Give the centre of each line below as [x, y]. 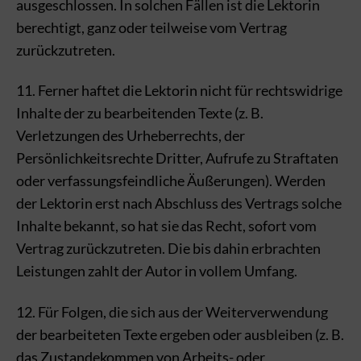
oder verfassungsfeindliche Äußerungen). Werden [171, 180]
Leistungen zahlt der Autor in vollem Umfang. [157, 271]
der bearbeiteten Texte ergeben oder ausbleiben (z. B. [180, 334]
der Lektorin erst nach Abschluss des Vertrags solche [179, 203]
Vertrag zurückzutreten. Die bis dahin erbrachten [168, 248]
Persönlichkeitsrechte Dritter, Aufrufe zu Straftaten [177, 158]
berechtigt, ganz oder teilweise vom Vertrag [151, 27]
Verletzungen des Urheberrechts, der [131, 135]
